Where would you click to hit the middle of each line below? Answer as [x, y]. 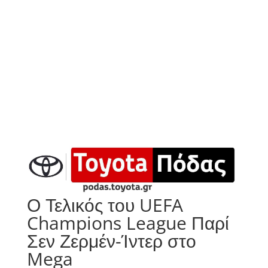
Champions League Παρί [128, 223]
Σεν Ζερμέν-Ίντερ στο [111, 241]
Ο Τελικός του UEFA [105, 205]
